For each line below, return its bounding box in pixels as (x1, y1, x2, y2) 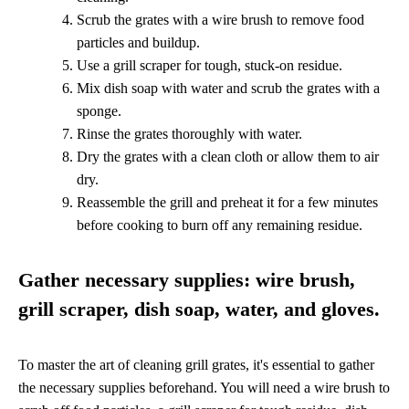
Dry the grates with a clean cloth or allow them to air (77, 149, 379, 165)
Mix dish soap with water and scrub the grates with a (77, 80, 380, 97)
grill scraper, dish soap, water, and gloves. (18, 299, 380, 321)
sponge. (77, 103, 121, 120)
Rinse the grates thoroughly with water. (77, 126, 302, 142)
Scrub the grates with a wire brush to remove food (77, 12, 364, 28)
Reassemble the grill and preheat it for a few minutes (77, 194, 378, 211)
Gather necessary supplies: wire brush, (18, 269, 355, 292)
